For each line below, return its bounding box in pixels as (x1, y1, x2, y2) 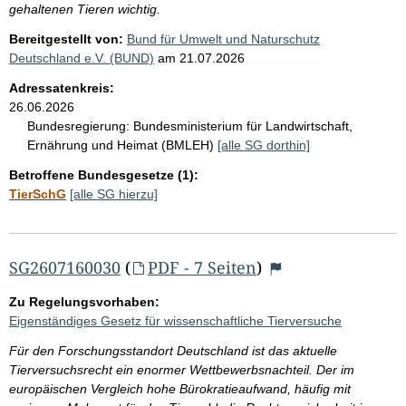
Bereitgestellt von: (9, 31, 123, 46)
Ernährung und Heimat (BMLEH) (27, 137, 217, 152)
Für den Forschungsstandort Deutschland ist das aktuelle (9, 343, 337, 358)
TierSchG (9, 186, 66, 201)
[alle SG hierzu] (70, 186, 158, 201)
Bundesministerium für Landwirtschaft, (133, 118, 353, 133)
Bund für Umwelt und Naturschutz (127, 31, 320, 46)
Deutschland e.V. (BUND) (9, 50, 154, 65)
